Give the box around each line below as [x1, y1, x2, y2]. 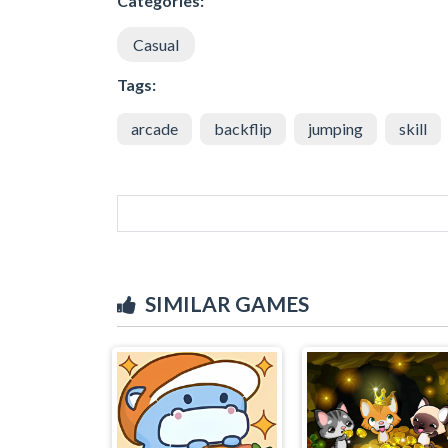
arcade [131, 118, 178, 138]
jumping [308, 118, 363, 138]
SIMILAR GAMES [145, 290, 309, 316]
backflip [214, 118, 272, 138]
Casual [133, 34, 179, 54]
